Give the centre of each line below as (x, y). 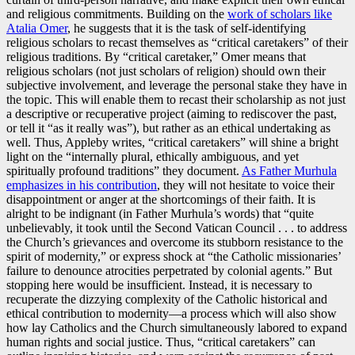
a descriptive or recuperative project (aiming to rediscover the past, (172, 114)
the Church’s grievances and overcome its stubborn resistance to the (175, 242)
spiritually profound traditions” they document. (124, 171)
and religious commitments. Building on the (117, 14)
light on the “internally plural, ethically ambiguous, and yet (153, 157)
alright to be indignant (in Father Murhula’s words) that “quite (160, 214)
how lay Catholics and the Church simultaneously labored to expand (177, 328)
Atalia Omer (37, 29)
